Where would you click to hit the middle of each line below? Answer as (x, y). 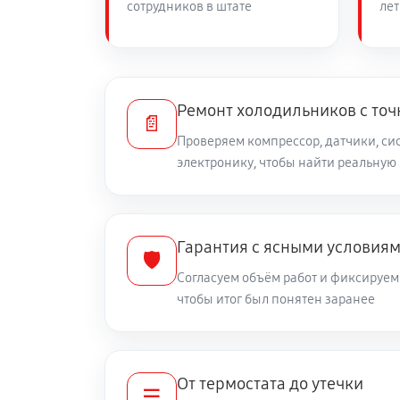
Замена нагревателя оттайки (266, 46)
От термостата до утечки (270, 383)
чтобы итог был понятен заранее (276, 299)
